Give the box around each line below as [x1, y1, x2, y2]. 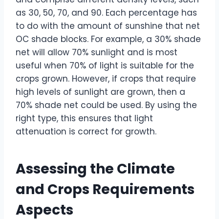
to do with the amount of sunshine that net [16, 20, 200, 32]
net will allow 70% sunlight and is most [16, 46, 177, 59]
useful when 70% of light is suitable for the [16, 60, 194, 72]
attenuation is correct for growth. [16, 126, 156, 138]
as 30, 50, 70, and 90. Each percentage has [16, 7, 197, 19]
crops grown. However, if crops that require [16, 73, 196, 85]
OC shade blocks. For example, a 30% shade [16, 33, 201, 45]
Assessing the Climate [16, 159, 175, 179]
